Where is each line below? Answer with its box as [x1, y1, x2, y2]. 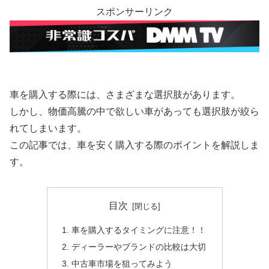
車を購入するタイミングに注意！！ [71, 225, 206, 235]
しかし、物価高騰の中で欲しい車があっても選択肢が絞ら [10, 106, 259, 116]
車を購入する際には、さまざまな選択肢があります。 [10, 89, 240, 100]
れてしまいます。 [10, 122, 86, 133]
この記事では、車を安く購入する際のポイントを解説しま [10, 139, 259, 150]
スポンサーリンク [96, 6, 173, 17]
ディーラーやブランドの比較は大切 [71, 241, 206, 252]
